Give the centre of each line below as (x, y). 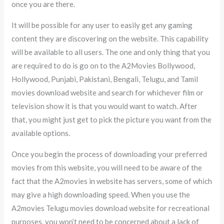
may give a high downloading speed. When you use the (101, 194)
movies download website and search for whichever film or (108, 92)
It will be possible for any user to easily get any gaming (102, 25)
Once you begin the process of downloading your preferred (109, 154)
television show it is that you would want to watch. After (105, 106)
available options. (41, 133)
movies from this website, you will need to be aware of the (107, 167)
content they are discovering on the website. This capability (110, 38)
